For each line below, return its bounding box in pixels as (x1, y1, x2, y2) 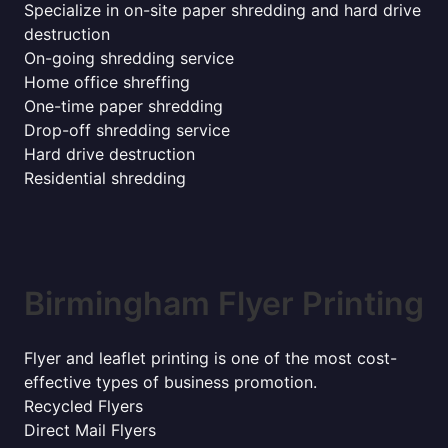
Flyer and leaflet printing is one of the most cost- (24, 348, 397, 368)
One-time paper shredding (24, 96, 223, 116)
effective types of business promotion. (24, 372, 317, 392)
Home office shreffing (24, 72, 190, 92)
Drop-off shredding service (24, 120, 230, 140)
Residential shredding (24, 168, 186, 188)
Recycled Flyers (24, 396, 143, 416)
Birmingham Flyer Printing (24, 284, 424, 323)
